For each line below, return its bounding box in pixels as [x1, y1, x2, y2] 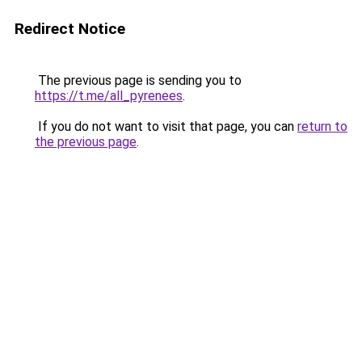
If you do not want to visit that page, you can [35, 119, 297, 134]
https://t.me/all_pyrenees [35, 88, 183, 103]
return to [297, 119, 347, 134]
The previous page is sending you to [35, 73, 242, 88]
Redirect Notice [15, 19, 125, 38]
